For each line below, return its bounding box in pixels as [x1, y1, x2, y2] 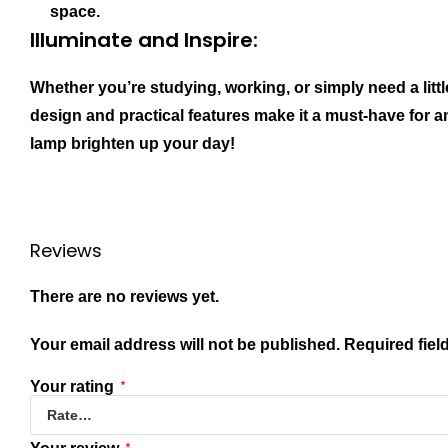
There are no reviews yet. [30, 288, 219, 306]
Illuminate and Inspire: [30, 26, 258, 55]
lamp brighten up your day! [30, 135, 235, 153]
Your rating [30, 378, 118, 396]
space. [50, 3, 100, 21]
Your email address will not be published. [30, 336, 340, 354]
